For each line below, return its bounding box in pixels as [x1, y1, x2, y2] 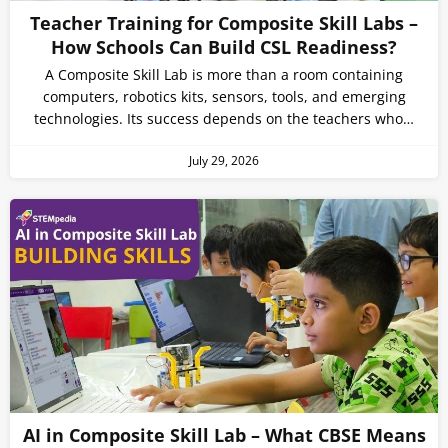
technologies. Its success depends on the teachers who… [34, 109, 414, 129]
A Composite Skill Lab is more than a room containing [45, 65, 403, 85]
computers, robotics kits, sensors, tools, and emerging [42, 87, 406, 107]
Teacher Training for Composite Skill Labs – [30, 11, 418, 36]
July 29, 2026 [189, 152, 259, 170]
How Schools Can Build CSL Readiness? [51, 35, 397, 60]
